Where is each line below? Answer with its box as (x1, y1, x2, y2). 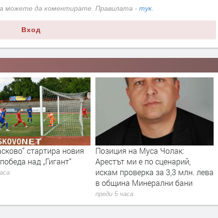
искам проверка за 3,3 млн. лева (95, 166, 214, 177)
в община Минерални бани (95, 177, 193, 188)
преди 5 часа (95, 191, 133, 198)
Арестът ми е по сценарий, (95, 156, 191, 166)
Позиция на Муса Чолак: (95, 145, 184, 156)
